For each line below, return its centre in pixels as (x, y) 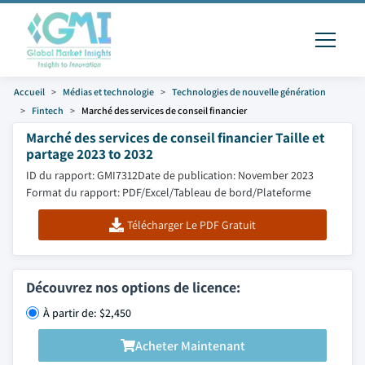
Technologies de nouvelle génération (249, 92)
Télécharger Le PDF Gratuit (191, 225)
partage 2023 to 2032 (90, 154)
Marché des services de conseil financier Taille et (175, 137)
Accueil (29, 92)
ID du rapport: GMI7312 (82, 175)
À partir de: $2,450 (87, 313)
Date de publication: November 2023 (226, 175)
